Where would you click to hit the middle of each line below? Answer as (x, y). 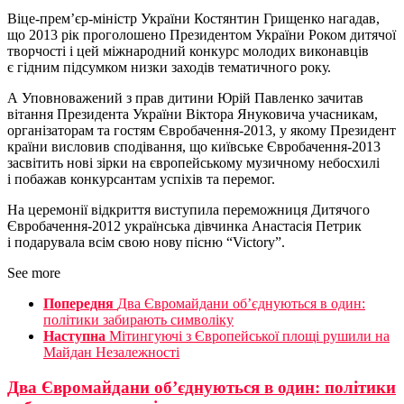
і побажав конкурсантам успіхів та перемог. (141, 179)
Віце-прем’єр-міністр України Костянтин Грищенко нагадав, (193, 19)
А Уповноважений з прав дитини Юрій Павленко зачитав (185, 98)
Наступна (74, 336)
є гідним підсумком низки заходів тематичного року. (169, 68)
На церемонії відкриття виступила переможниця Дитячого (188, 210)
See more (34, 273)
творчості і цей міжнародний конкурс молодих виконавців (188, 51)
